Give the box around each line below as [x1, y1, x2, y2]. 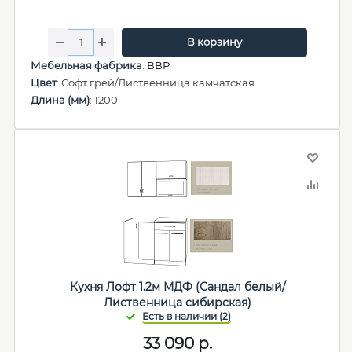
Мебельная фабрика [31, 59, 142, 71]
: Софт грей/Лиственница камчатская [57, 76, 255, 89]
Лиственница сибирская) [104, 295, 251, 310]
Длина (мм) [31, 93, 90, 106]
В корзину [186, 35, 242, 48]
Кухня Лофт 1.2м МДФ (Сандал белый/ [69, 280, 286, 294]
